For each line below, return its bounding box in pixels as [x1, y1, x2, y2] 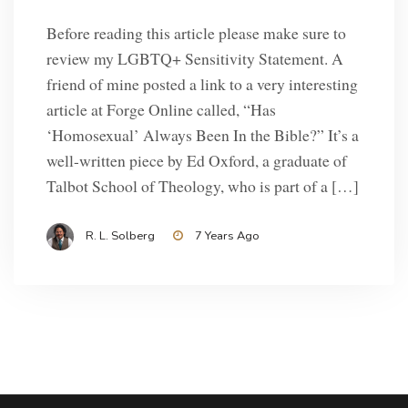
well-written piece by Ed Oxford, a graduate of [46, 149, 347, 172]
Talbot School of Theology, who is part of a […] [46, 175, 359, 198]
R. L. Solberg [85, 227, 155, 244]
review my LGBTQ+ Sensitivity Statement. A [46, 47, 343, 70]
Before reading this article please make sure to [46, 22, 346, 45]
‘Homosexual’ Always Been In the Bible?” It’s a [46, 124, 359, 147]
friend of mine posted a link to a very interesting [46, 73, 358, 96]
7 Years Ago [194, 227, 260, 244]
